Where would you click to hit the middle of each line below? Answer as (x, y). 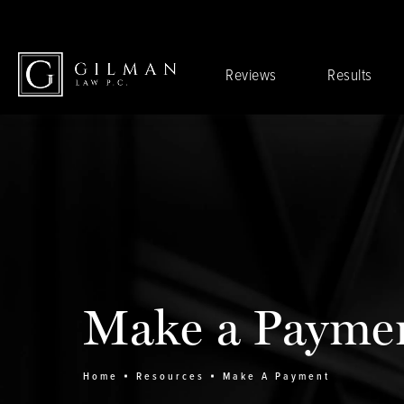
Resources (170, 376)
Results (350, 74)
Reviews (251, 74)
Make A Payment (276, 376)
